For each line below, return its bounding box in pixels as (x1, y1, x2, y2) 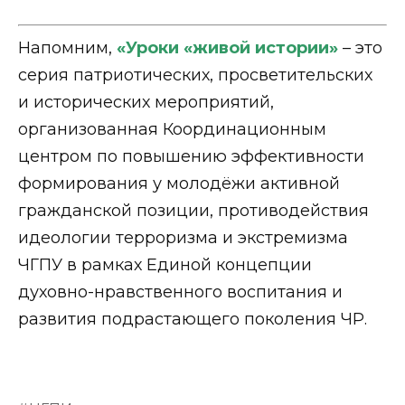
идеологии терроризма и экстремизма (18, 228, 348, 249)
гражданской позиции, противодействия (18, 201, 369, 221)
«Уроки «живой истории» (117, 38, 338, 59)
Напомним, (18, 38, 117, 59)
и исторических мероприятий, (18, 92, 274, 113)
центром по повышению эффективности (18, 146, 364, 167)
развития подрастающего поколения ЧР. (18, 309, 367, 330)
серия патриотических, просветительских (18, 65, 372, 86)
